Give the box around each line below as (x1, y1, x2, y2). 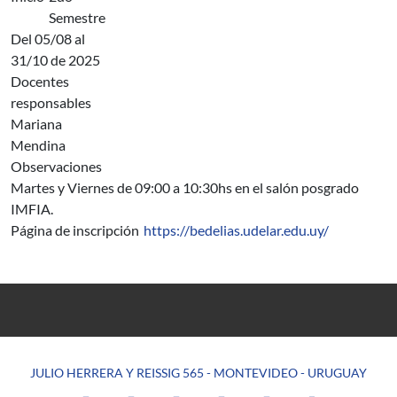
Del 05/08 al (11, 30, 85, 47)
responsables (11, 94, 91, 111)
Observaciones (11, 158, 102, 175)
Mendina (11, 136, 66, 153)
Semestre (49, 9, 105, 26)
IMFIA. (11, 200, 53, 217)
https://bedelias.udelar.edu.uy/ (144, 222, 329, 238)
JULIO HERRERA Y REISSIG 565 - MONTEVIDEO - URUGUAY (30, 365, 367, 380)
